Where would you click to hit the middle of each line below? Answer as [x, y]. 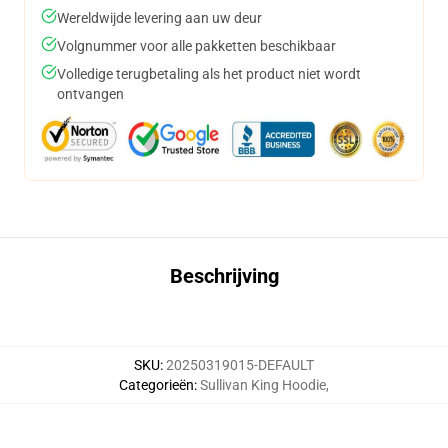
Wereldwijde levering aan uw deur [159, 18]
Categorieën [156, 385]
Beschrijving [224, 276]
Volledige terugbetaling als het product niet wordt [209, 74]
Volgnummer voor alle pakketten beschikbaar [196, 46]
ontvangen [90, 94]
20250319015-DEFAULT [240, 365]
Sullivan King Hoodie [263, 385]
